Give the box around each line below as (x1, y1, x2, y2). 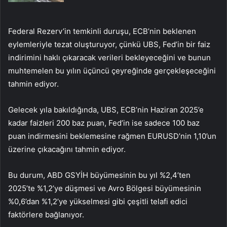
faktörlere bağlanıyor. (8, 210, 84, 220)
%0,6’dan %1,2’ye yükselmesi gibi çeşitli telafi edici (8, 197, 187, 207)
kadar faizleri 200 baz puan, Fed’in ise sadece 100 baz (8, 118, 200, 128)
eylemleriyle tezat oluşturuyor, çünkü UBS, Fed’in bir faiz (8, 40, 210, 50)
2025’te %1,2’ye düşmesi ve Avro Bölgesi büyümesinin (8, 183, 201, 194)
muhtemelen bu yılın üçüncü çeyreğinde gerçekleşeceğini (8, 66, 216, 76)
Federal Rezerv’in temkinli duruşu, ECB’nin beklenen (8, 26, 196, 36)
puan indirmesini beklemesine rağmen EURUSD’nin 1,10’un (8, 131, 216, 141)
